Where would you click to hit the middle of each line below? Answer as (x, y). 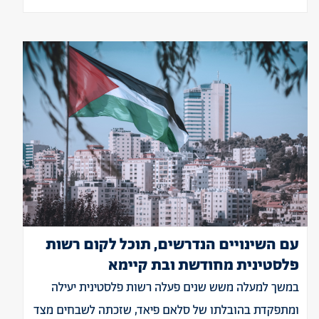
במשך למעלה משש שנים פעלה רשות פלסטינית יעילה (175, 288)
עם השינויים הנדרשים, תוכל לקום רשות (172, 245)
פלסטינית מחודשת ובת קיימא (204, 266)
